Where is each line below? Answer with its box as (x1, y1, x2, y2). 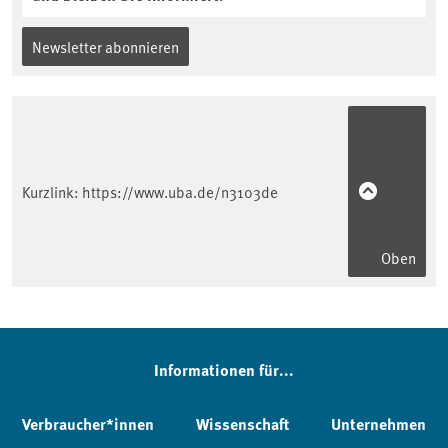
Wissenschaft (196, 412, 289, 435)
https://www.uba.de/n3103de (82, 180, 278, 202)
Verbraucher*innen (22, 412, 154, 435)
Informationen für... (154, 358, 294, 381)
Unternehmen (331, 412, 426, 435)
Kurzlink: (22, 180, 82, 202)
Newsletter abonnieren (32, 35, 179, 57)
